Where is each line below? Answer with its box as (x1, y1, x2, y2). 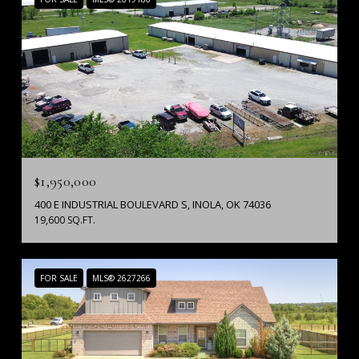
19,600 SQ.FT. (34, 212, 95, 227)
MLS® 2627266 (92, 272, 151, 284)
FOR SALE (40, 272, 78, 284)
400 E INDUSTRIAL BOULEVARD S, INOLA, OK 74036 (34, 196, 271, 212)
